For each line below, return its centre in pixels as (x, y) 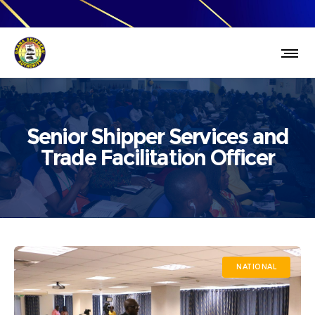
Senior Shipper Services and (157, 137)
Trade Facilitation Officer (157, 158)
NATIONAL (256, 267)
